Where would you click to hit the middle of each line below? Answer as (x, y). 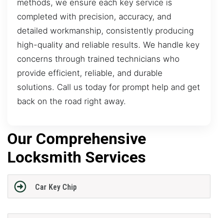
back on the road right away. (72, 101)
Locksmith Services (77, 157)
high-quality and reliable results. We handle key (108, 45)
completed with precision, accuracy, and (94, 17)
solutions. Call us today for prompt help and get (109, 87)
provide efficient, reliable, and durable (90, 73)
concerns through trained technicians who (98, 59)
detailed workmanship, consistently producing (105, 31)
